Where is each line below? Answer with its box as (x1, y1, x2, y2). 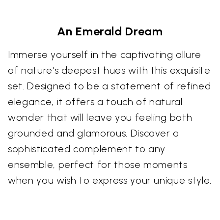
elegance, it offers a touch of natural (8, 96, 183, 108)
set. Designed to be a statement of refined (8, 80, 211, 92)
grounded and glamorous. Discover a (8, 127, 180, 139)
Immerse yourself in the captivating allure (8, 49, 201, 61)
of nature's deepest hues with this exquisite (8, 64, 211, 77)
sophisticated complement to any (8, 143, 166, 155)
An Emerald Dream (57, 24, 163, 39)
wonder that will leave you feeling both (8, 111, 192, 124)
